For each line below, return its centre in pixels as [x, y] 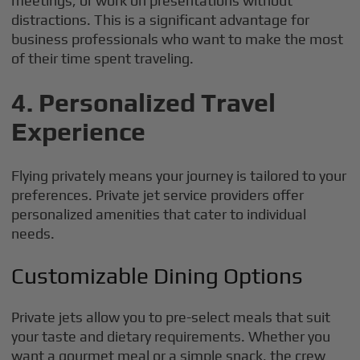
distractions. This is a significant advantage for [161, 20]
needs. [33, 233]
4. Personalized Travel [144, 102]
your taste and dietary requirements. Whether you [171, 336]
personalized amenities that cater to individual [159, 214]
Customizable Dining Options [157, 276]
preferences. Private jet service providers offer [158, 195]
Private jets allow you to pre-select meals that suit [171, 317]
